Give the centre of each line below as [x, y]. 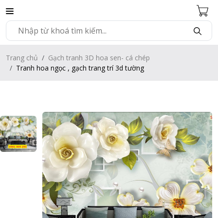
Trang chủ [22, 57]
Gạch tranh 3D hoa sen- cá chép [99, 57]
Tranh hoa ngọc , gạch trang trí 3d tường [80, 68]
